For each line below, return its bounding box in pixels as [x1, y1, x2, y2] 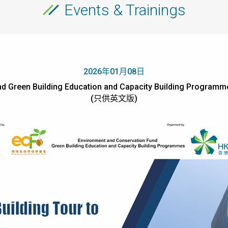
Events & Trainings [64, 1, 186, 19]
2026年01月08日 [83, 67, 145, 76]
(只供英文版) [91, 94, 137, 103]
